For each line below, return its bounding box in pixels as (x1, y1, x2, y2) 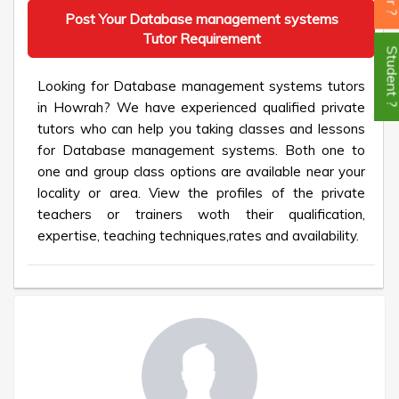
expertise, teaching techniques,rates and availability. (37, 227, 359, 244)
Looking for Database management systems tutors (37, 77, 365, 94)
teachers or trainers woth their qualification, (37, 206, 365, 223)
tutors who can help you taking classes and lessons (37, 120, 365, 137)
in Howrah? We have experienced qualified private (37, 99, 365, 116)
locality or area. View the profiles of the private (37, 184, 365, 201)
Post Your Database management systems (64, 10, 338, 28)
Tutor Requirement (142, 29, 261, 47)
